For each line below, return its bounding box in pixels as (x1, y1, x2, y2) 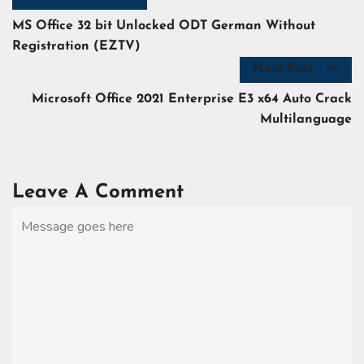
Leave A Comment (12, 182, 184, 202)
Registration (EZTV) (12, 40, 141, 54)
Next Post (253, 63, 313, 76)
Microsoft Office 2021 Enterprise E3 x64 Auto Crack (32, 92, 352, 106)
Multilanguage (260, 112, 352, 126)
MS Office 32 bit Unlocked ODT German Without (12, 19, 315, 33)
